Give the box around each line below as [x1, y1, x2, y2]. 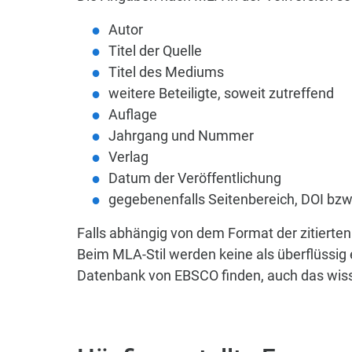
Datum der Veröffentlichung [108, 170, 285, 186]
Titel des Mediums [108, 64, 225, 80]
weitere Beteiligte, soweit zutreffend [108, 85, 335, 101]
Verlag [108, 148, 149, 165]
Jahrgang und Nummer [108, 127, 255, 144]
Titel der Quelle [108, 42, 203, 59]
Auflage [108, 106, 161, 123]
